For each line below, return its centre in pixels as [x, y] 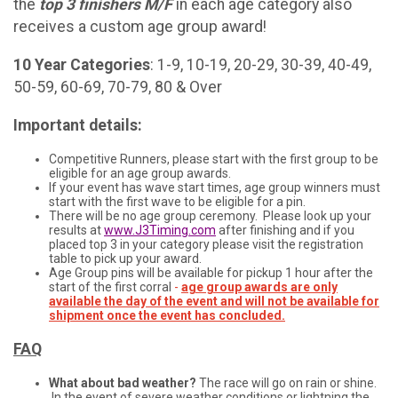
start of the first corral [111, 287]
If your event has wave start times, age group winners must [215, 188]
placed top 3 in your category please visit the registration [206, 245]
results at [76, 231]
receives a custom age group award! [145, 27]
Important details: [80, 125]
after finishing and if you [285, 231]
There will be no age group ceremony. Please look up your [210, 216]
